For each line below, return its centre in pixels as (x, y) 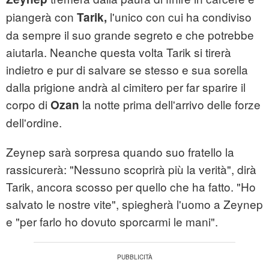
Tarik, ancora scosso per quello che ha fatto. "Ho (131, 187)
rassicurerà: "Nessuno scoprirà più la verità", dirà (131, 169)
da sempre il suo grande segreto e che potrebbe (130, 35)
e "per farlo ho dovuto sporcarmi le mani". (112, 222)
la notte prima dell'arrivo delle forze (170, 104)
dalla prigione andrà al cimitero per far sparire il (126, 87)
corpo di (28, 104)
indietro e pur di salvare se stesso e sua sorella (127, 70)
